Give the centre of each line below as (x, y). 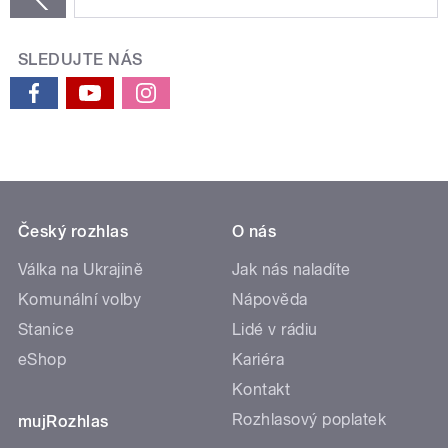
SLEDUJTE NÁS (80, 60)
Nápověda (270, 300)
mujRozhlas (63, 422)
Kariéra (258, 360)
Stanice (46, 330)
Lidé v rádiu (275, 330)
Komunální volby (80, 300)
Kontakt (261, 390)
